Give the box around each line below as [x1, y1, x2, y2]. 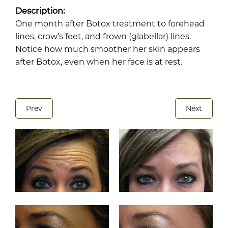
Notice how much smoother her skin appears [15, 43, 200, 54]
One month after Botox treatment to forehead [15, 18, 205, 28]
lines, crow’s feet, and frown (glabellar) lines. [15, 31, 191, 41]
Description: [15, 5, 65, 16]
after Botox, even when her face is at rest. [15, 56, 182, 67]
